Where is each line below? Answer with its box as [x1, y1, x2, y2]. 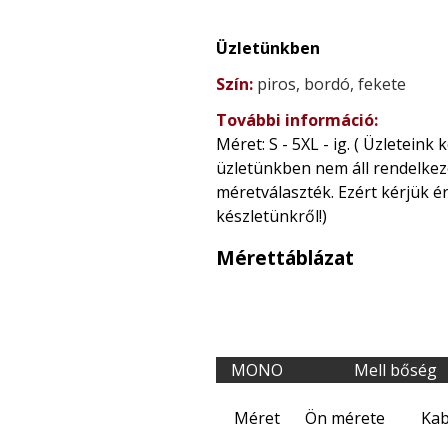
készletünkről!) [216, 204, 327, 227]
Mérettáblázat [216, 243, 354, 271]
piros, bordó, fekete [257, 72, 406, 95]
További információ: [216, 108, 378, 131]
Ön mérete [305, 407, 385, 430]
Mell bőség [353, 359, 437, 382]
